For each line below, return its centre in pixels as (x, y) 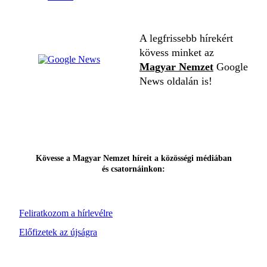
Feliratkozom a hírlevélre (66, 213)
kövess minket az (177, 52)
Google (231, 67)
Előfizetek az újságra (58, 232)
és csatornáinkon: (133, 169)
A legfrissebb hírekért (186, 38)
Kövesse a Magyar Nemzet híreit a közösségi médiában (133, 158)
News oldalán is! (176, 81)
